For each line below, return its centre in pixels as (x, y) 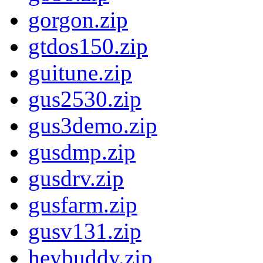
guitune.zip (80, 73)
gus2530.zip (85, 99)
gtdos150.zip (88, 46)
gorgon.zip (78, 20)
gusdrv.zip (76, 178)
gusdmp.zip (82, 152)
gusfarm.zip (83, 205)
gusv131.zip (85, 231)
